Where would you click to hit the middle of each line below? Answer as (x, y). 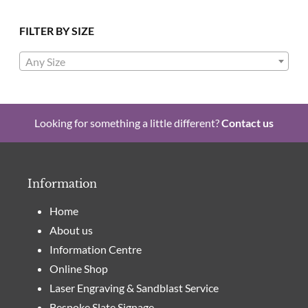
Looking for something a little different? (128, 123)
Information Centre (96, 250)
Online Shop (79, 269)
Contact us (247, 123)
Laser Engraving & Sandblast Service (134, 288)
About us (71, 230)
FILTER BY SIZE (57, 31)
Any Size (45, 62)
